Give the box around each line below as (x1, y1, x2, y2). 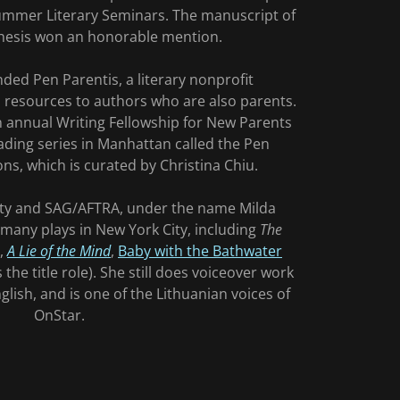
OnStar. (33, 304, 85, 325)
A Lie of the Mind (7, 240, 111, 261)
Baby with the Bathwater (118, 240, 282, 261)
